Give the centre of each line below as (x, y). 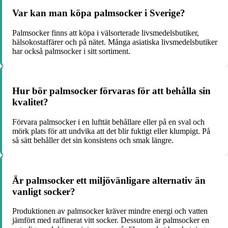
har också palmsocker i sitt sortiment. (71, 51)
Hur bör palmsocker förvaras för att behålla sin (111, 91)
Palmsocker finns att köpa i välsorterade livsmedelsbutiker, (106, 33)
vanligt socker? (44, 191)
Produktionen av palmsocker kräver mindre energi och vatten (110, 211)
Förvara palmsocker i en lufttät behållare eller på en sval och (108, 122)
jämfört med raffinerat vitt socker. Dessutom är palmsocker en (111, 220)
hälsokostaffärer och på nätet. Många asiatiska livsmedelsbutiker (115, 42)
